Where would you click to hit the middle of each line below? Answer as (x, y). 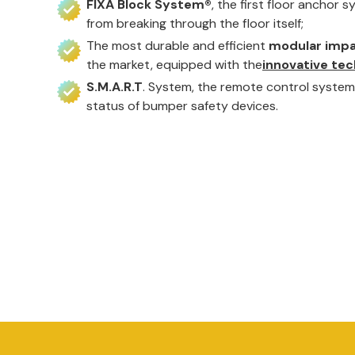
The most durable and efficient (177, 45)
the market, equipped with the (174, 64)
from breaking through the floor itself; (195, 23)
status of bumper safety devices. (182, 105)
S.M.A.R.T (115, 86)
